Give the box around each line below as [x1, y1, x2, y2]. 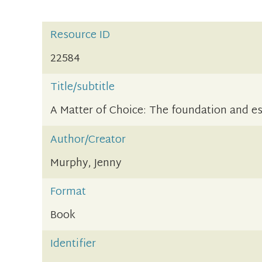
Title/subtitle [50, 78, 115, 98]
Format [50, 182, 87, 202]
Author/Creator [50, 130, 126, 150]
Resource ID [50, 25, 111, 45]
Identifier [50, 235, 96, 254]
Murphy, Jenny [50, 153, 122, 173]
